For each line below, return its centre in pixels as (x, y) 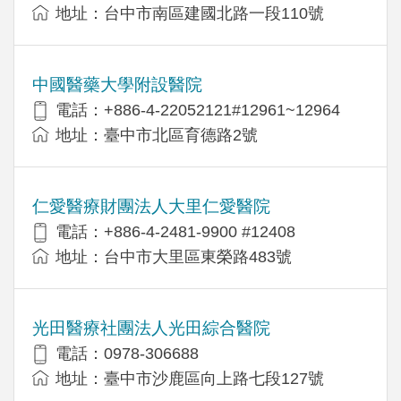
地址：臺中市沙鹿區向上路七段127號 (190, 378)
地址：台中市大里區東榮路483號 (174, 256)
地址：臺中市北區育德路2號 (157, 135)
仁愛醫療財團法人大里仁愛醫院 (151, 206)
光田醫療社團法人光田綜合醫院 (151, 328)
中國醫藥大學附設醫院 (117, 84)
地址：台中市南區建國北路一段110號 (190, 13)
